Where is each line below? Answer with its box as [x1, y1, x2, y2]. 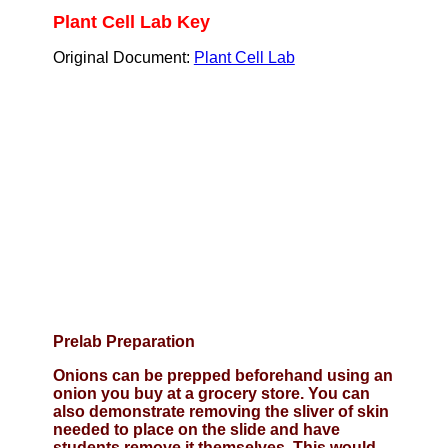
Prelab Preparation [52, 332, 195, 350]
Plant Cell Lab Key [52, 11, 210, 32]
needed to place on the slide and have [52, 420, 340, 438]
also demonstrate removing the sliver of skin [52, 402, 389, 420]
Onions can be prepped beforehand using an [52, 366, 393, 384]
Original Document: [52, 48, 194, 66]
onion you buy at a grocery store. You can [52, 384, 370, 402]
